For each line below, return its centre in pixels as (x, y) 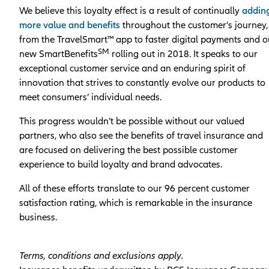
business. (38, 218)
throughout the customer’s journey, (194, 26)
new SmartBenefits (59, 54)
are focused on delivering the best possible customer (128, 150)
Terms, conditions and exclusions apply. (101, 256)
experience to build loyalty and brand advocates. (121, 165)
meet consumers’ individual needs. (90, 98)
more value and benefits (70, 26)
